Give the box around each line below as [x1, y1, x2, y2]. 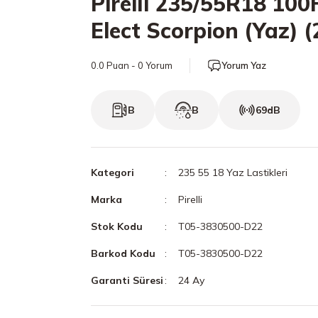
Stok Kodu [91, 220, 143, 233]
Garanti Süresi [91, 274, 163, 287]
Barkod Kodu [91, 247, 155, 260]
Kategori [91, 166, 134, 179]
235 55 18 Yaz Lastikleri [178, 166, 287, 179]
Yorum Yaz [221, 60, 266, 71]
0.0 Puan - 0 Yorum [91, 60, 172, 71]
